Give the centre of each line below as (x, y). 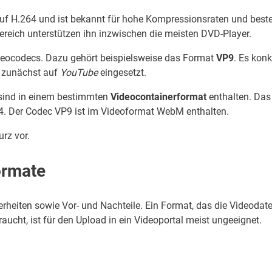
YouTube (79, 73)
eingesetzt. (122, 73)
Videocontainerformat (158, 97)
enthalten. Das (239, 97)
